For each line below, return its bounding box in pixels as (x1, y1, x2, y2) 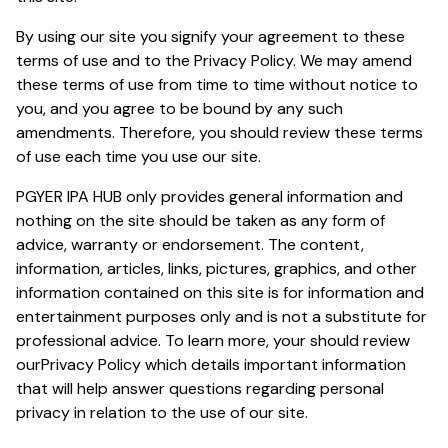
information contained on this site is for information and (16, 281, 424, 303)
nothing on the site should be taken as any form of (16, 209, 385, 231)
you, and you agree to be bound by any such (16, 97, 343, 119)
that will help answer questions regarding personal (16, 377, 384, 399)
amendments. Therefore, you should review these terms (16, 121, 423, 143)
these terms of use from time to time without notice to (16, 73, 418, 95)
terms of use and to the (16, 49, 194, 71)
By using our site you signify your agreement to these (16, 25, 405, 47)
